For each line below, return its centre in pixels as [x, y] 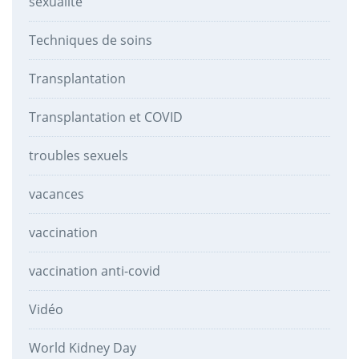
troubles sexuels [78, 155]
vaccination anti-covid [94, 270]
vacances [56, 194]
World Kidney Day [82, 347]
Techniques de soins [90, 40]
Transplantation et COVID [105, 117]
